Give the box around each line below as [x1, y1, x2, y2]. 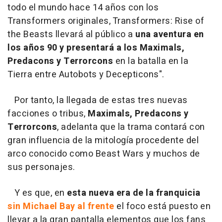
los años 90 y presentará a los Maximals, [7, 41, 184, 55]
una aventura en [135, 27, 204, 41]
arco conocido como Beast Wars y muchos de [7, 147, 200, 161]
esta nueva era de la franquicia [67, 186, 201, 200]
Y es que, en [7, 186, 67, 200]
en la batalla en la [113, 54, 188, 68]
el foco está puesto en [114, 199, 211, 213]
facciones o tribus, [7, 107, 88, 120]
